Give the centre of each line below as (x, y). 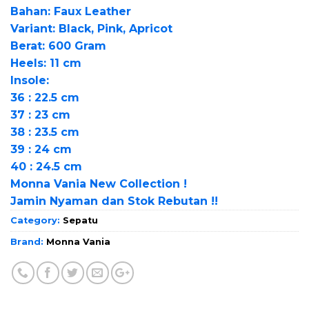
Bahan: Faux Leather (71, 12)
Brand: (28, 242)
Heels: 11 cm (46, 63)
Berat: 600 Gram (58, 46)
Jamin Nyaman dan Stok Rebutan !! (114, 201)
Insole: (30, 81)
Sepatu (80, 221)
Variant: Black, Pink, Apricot (91, 29)
